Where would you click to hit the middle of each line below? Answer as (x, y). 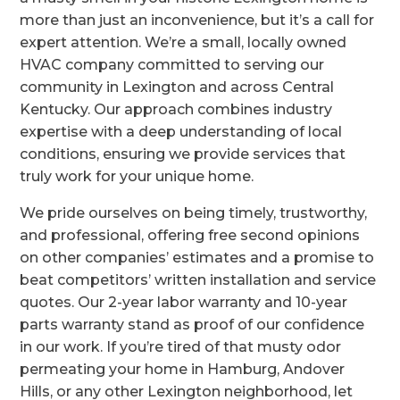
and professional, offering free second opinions (190, 235)
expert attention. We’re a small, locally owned (183, 42)
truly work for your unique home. (137, 176)
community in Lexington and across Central (177, 87)
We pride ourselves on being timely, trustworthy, (194, 213)
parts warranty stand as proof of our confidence (192, 325)
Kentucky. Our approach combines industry (176, 109)
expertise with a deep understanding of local (181, 132)
